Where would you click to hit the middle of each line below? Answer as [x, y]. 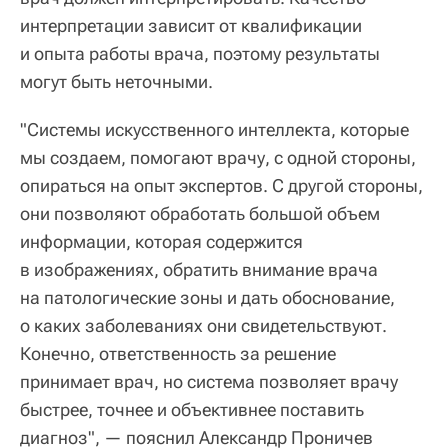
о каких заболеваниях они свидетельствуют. [203, 325]
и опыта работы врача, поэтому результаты [200, 53]
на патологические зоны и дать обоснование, [207, 297]
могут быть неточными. [116, 81]
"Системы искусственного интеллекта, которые [214, 129]
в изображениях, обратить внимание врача [199, 269]
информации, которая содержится [161, 241]
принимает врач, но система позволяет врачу [209, 381]
